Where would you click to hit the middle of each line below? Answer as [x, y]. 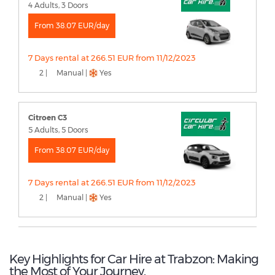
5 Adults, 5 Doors [58, 130]
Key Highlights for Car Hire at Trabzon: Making [134, 259]
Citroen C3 [48, 117]
